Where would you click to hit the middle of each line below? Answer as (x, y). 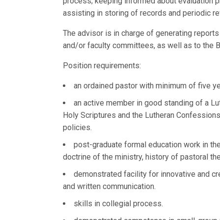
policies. (77, 127)
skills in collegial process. (118, 204)
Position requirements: (102, 66)
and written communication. (109, 186)
